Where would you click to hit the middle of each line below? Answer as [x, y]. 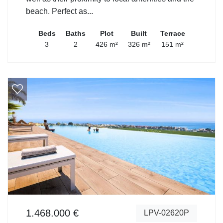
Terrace [172, 33]
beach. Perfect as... [59, 11]
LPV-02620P [167, 213]
